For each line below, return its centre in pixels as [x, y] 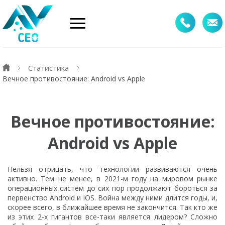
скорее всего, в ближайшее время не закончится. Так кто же [113, 207]
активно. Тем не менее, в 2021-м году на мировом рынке [113, 179]
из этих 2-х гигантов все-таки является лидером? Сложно [113, 217]
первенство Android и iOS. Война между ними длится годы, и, [113, 198]
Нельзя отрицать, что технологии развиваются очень [113, 169]
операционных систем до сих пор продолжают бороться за [113, 188]
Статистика [48, 68]
